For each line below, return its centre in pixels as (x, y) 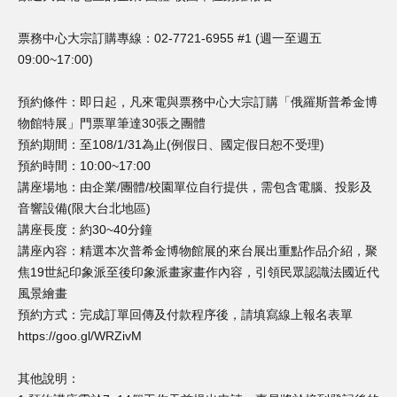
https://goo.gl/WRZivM (80, 336)
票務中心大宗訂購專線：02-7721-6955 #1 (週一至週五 (170, 38)
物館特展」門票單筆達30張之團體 (112, 123)
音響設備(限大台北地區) (84, 208)
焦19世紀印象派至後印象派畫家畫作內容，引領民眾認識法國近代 (198, 272)
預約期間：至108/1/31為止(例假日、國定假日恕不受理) (171, 144)
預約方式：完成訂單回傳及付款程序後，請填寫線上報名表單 (185, 315)
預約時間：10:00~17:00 (84, 166)
